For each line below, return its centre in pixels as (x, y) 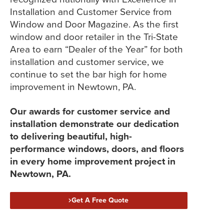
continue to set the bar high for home (88, 74)
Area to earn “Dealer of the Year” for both (96, 49)
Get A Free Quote (100, 200)
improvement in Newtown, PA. (73, 87)
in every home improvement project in (93, 161)
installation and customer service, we (87, 62)
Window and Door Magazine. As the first (94, 24)
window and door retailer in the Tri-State (94, 37)
